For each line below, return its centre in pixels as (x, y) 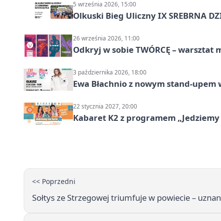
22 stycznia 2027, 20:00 (105, 107)
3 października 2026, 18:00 (110, 73)
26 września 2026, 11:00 (106, 38)
